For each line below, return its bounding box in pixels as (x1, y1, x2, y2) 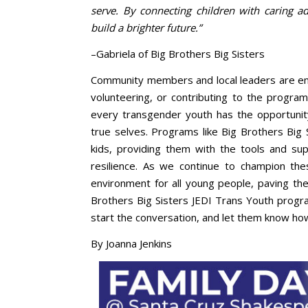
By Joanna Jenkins (91, 236, 172, 250)
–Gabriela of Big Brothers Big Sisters (91, 46, 265, 60)
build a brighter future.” (91, 20, 201, 34)
